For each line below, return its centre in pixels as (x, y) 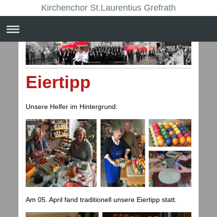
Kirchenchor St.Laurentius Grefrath (108, 8)
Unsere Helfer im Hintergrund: (72, 107)
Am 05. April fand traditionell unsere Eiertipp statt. (101, 200)
